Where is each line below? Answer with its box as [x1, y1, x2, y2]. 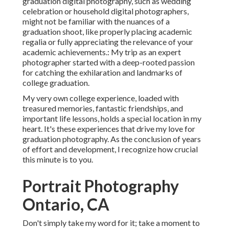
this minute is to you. [22, 154, 93, 165]
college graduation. [22, 78, 89, 88]
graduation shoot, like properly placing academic [22, 27, 192, 37]
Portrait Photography [22, 176, 179, 196]
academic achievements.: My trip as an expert [22, 47, 181, 57]
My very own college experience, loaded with [22, 93, 179, 103]
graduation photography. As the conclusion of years [22, 134, 201, 144]
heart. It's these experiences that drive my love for [22, 124, 195, 134]
